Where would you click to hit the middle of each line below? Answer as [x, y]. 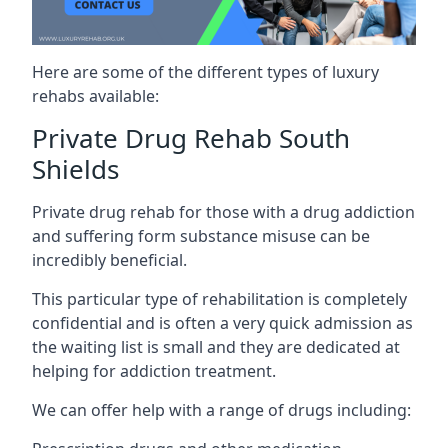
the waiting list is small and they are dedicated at [216, 346]
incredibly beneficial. [109, 259]
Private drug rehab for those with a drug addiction [223, 211]
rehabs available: [95, 95]
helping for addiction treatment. [154, 370]
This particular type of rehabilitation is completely [219, 298]
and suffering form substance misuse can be [201, 235]
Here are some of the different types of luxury [205, 71]
